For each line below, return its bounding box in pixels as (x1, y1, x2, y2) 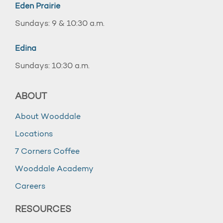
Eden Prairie (15, 2, 60, 10)
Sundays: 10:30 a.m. (15, 62, 90, 70)
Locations (15, 130, 53, 138)
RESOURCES (15, 206, 71, 214)
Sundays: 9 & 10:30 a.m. (15, 20, 105, 28)
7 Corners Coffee (15, 148, 80, 156)
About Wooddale (15, 113, 81, 121)
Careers (15, 183, 45, 191)
